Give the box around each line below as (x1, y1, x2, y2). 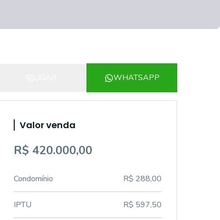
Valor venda (20, 119, 76, 131)
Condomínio (14, 173, 53, 184)
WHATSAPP (113, 72, 160, 83)
